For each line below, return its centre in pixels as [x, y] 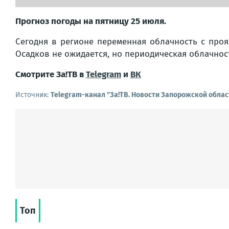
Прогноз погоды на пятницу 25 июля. [91, 21]
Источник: [33, 95]
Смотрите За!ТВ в [51, 74]
